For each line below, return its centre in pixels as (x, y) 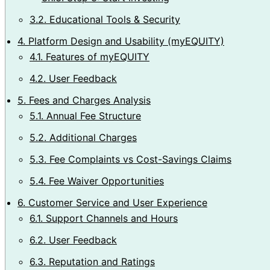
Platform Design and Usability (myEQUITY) (125, 41)
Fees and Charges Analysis (88, 100)
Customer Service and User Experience (116, 202)
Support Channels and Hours (110, 218)
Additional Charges (92, 137)
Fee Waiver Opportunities (105, 181)
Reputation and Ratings (100, 261)
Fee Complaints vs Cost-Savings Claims (139, 159)
